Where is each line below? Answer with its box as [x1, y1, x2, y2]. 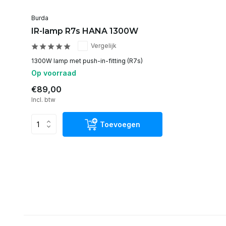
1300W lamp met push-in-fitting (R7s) [31, 56, 143, 65]
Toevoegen [100, 120, 140, 129]
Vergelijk [91, 41, 117, 49]
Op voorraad [31, 68, 76, 77]
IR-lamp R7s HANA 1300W [31, 26, 138, 36]
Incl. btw [31, 95, 55, 103]
